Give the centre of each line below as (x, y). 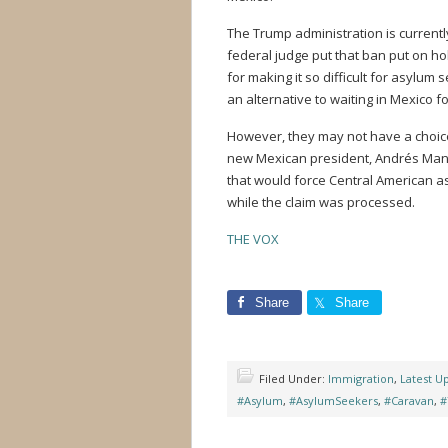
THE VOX (253, 239)
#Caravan (409, 400)
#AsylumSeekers (333, 400)
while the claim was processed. (321, 202)
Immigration (361, 378)
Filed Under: (293, 378)
